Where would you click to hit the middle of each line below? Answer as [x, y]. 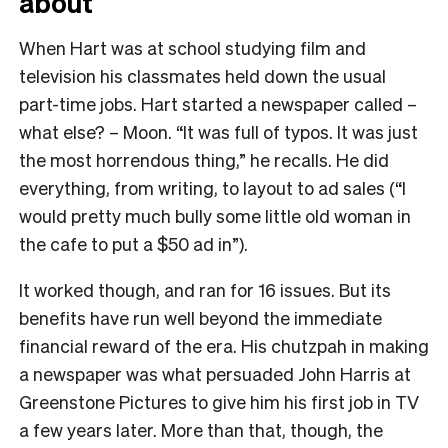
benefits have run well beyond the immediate [200, 317]
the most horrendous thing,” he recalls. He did [204, 159]
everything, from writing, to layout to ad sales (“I [212, 187]
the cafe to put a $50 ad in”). [133, 243]
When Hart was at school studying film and [192, 47]
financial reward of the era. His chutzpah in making [224, 345]
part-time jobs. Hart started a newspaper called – [218, 103]
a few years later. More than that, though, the [201, 429]
